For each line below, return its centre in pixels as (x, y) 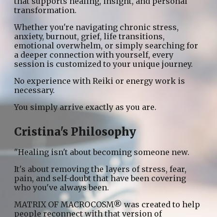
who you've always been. (62, 187)
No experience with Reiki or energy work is (100, 81)
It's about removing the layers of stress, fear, (101, 169)
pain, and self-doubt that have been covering (100, 178)
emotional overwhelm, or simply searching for (106, 45)
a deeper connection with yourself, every (94, 54)
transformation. (46, 10)
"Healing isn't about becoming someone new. (102, 152)
